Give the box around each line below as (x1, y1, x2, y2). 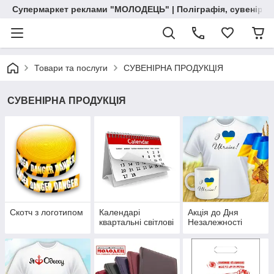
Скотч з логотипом (10, 207, 83, 218)
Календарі (98, 207, 140, 218)
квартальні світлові (98, 217, 174, 228)
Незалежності (188, 217, 243, 228)
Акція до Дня (188, 207, 239, 218)
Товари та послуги (34, 63, 108, 73)
